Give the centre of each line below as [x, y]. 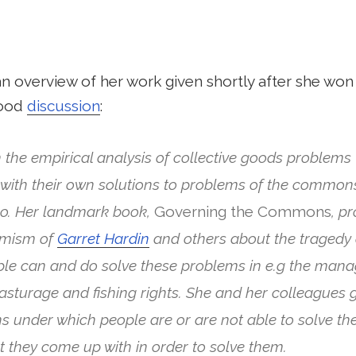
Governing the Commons [243, 212]
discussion [63, 106]
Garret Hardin [104, 239]
